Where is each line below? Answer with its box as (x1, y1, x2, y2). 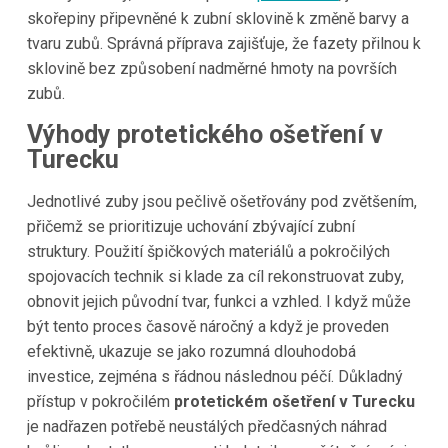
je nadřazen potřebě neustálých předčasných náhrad (26, 417, 387, 437)
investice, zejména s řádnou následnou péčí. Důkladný (26, 367, 403, 387)
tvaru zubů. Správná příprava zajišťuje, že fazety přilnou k (26, 33, 421, 53)
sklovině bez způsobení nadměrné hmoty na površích (26, 58, 397, 78)
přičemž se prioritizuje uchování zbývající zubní (26, 217, 355, 237)
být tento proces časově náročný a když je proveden (26, 317, 389, 337)
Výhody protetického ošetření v (26, 119, 383, 149)
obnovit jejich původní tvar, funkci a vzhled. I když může (26, 292, 411, 312)
